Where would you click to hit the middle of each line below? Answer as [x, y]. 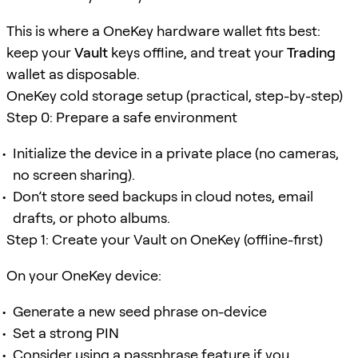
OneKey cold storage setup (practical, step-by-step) [175, 95]
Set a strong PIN [66, 332]
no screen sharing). [74, 174]
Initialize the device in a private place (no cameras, [176, 153]
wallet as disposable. [73, 74]
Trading [311, 52]
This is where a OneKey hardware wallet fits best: [163, 30]
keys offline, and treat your [197, 52]
